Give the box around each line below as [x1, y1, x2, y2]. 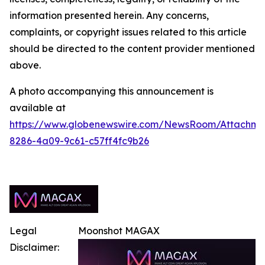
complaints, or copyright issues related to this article [9, 26, 247, 38]
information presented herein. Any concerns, [9, 9, 209, 22]
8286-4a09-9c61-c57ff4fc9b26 [9, 135, 149, 147]
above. [9, 59, 41, 72]
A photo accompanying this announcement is [9, 85, 214, 98]
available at [9, 102, 66, 114]
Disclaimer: [9, 241, 59, 254]
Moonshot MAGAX [78, 225, 160, 237]
